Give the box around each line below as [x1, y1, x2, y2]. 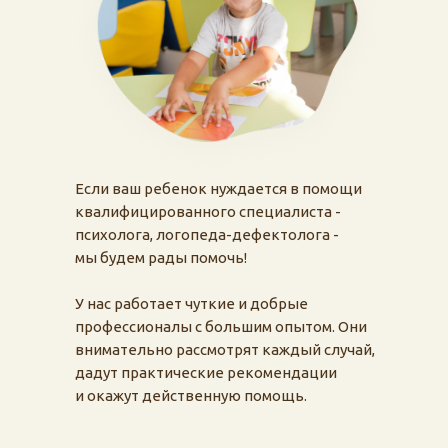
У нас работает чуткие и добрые [75, 295, 308, 312]
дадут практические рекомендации [75, 364, 337, 381]
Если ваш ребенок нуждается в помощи [75, 180, 362, 197]
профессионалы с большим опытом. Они [75, 318, 367, 335]
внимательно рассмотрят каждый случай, [75, 341, 375, 358]
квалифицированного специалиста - [75, 203, 341, 220]
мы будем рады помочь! [75, 249, 247, 266]
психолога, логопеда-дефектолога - [75, 226, 339, 243]
